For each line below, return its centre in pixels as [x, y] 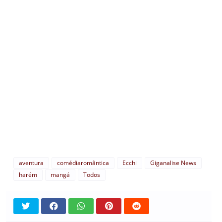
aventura [31, 163]
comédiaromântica [83, 163]
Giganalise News [173, 163]
